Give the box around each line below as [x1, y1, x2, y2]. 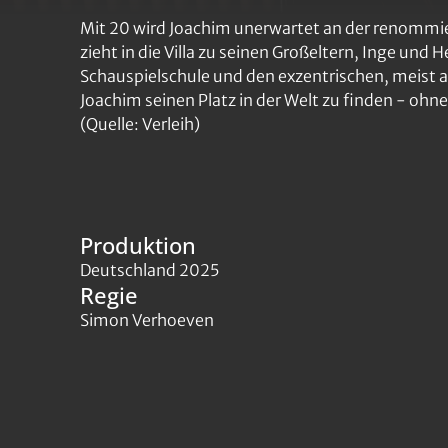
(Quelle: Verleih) [80, 114, 200, 134]
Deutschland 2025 [80, 260, 219, 280]
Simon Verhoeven [80, 310, 214, 330]
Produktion [80, 230, 196, 260]
